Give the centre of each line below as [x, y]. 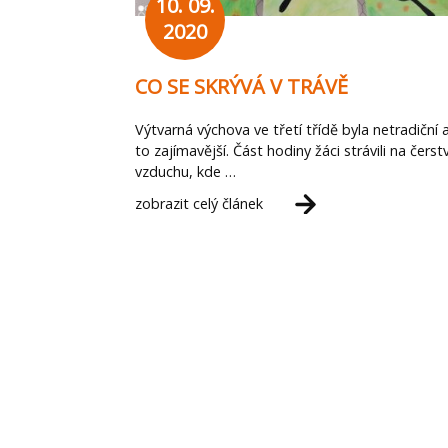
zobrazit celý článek [199, 204]
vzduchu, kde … [185, 172]
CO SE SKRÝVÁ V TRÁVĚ [241, 87]
